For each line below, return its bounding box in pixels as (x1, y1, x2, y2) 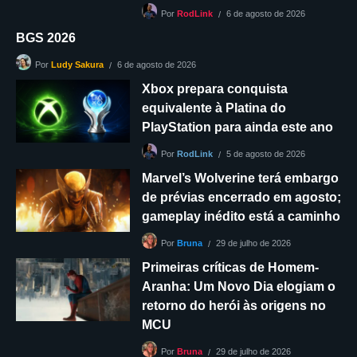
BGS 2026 (16, 31, 76, 45)
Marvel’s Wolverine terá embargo (141, 171, 339, 186)
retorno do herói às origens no (141, 299, 326, 313)
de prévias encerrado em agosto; (141, 190, 341, 205)
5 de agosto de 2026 (226, 148, 306, 159)
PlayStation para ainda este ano (141, 120, 333, 135)
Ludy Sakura (51, 60, 104, 70)
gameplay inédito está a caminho (141, 210, 340, 224)
